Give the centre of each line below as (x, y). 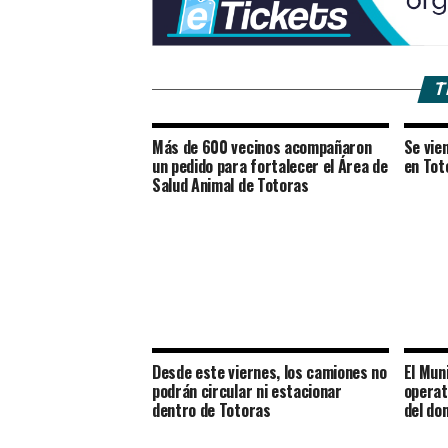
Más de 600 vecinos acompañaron (262, 147)
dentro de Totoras (211, 410)
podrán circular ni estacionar (247, 391)
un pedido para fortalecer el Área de (270, 166)
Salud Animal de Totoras (230, 185)
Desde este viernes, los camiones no (269, 372)
